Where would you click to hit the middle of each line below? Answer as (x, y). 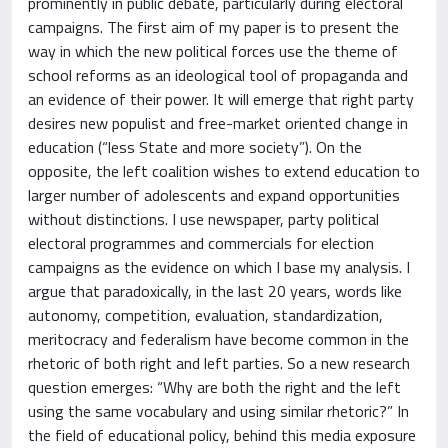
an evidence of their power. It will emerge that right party (221, 99)
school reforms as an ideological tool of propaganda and (218, 75)
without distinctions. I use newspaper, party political (203, 219)
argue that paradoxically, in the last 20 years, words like (215, 291)
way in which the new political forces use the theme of (213, 51)
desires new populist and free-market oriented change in (218, 123)
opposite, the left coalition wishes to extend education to (224, 171)
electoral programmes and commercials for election (201, 243)
